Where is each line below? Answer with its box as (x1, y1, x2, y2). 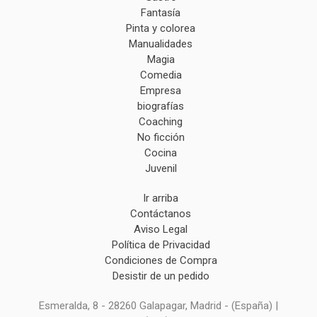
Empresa (140, 84, 181, 98)
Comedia (139, 69, 182, 82)
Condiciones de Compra (104, 254, 217, 267)
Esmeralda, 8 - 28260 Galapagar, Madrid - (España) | (39, 299, 278, 313)
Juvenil (144, 162, 177, 175)
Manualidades (129, 38, 192, 51)
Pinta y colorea (126, 22, 195, 35)
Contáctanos (130, 207, 191, 221)
